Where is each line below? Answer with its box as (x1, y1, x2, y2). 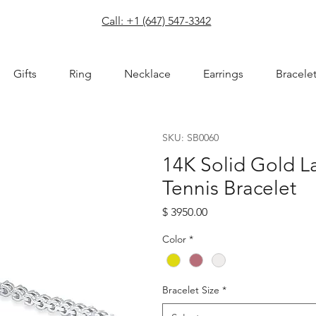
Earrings (202, 67, 243, 81)
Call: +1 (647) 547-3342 (102, 13, 212, 28)
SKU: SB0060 (162, 130, 219, 144)
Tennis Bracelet (162, 176, 296, 200)
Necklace (123, 67, 171, 81)
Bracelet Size (162, 283, 219, 296)
